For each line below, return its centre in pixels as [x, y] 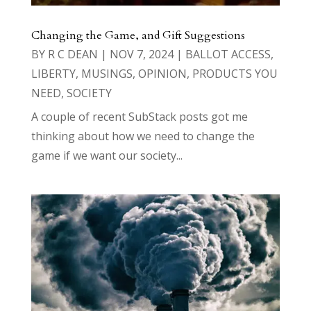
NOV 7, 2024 [141, 54]
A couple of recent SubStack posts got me [139, 117]
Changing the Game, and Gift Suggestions [138, 36]
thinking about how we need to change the [143, 136]
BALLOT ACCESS [228, 54]
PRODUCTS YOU [235, 74]
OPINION [162, 74]
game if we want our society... [107, 156]
